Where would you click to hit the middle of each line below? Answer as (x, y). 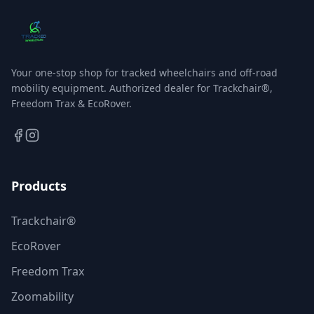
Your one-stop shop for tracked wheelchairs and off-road (144, 73)
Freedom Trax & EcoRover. (71, 103)
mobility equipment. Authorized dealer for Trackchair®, (142, 88)
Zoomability (42, 296)
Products (39, 186)
